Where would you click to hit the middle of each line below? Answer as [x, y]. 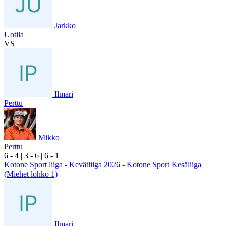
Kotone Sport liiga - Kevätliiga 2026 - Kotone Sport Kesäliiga [103, 164]
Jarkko [65, 25]
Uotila [14, 34]
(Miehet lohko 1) [31, 174]
